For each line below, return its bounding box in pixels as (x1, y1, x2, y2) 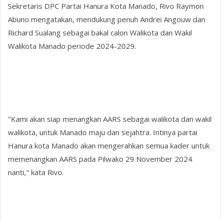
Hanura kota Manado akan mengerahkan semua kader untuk (8, 141, 210, 151)
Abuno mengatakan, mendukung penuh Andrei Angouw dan (8, 14, 206, 24)
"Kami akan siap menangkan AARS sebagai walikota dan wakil (8, 114, 212, 124)
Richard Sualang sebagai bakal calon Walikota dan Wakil (8, 27, 192, 37)
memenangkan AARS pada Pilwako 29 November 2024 (8, 154, 193, 164)
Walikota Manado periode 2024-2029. (8, 40, 137, 51)
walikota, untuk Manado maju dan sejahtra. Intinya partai (8, 127, 198, 138)
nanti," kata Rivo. (8, 167, 64, 178)
